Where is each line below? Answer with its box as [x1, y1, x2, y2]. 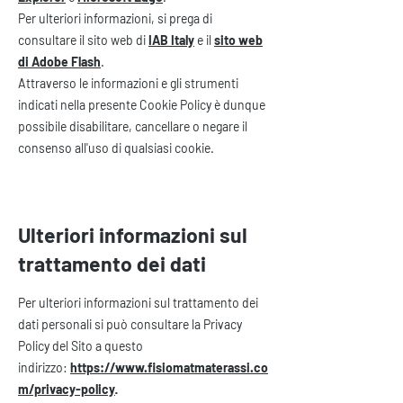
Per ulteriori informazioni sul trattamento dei [18, 295, 258, 310]
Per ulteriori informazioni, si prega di [18, 11, 212, 26]
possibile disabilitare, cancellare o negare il [18, 119, 247, 134]
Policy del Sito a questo [18, 338, 143, 354]
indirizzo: [18, 360, 70, 375]
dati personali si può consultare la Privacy [18, 317, 242, 332]
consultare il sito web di [18, 32, 148, 48]
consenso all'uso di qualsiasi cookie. [18, 140, 214, 156]
